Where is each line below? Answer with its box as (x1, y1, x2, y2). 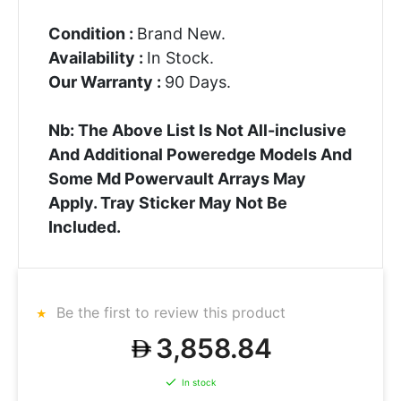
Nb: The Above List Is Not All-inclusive (47, 120, 346, 140)
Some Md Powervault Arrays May (47, 168, 306, 188)
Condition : (47, 23, 137, 43)
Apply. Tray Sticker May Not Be (47, 192, 287, 212)
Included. (47, 217, 121, 236)
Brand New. (136, 23, 226, 43)
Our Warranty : (47, 72, 165, 91)
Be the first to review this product (52, 303, 286, 321)
